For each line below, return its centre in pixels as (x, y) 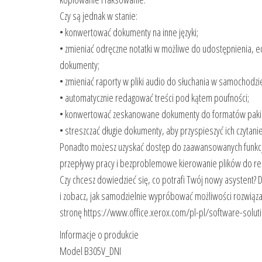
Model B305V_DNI (90, 251)
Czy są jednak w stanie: (99, 15)
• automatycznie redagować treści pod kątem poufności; (154, 97)
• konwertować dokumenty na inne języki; (129, 32)
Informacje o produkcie (99, 234)
